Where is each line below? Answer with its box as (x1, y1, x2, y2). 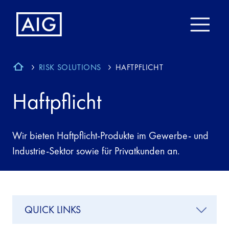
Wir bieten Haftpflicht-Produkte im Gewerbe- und (12, 129, 209, 142)
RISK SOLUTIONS (38, 62, 102, 73)
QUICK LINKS (25, 203, 81, 216)
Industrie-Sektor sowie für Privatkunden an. (12, 144, 180, 157)
